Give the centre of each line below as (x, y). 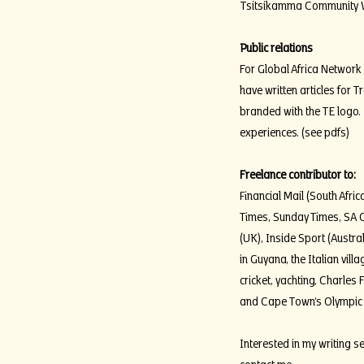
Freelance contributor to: (297, 173)
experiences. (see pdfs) (294, 131)
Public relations (276, 46)
